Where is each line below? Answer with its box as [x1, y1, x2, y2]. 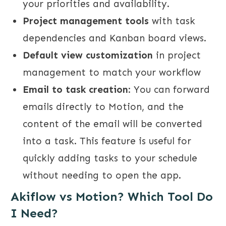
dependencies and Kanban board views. [23, 32, 206, 44]
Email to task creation [23, 84, 128, 96]
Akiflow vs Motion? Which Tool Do [11, 189, 213, 204]
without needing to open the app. [23, 169, 181, 182]
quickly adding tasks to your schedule [23, 152, 197, 164]
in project [153, 49, 201, 62]
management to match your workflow [23, 67, 201, 79]
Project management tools [23, 15, 149, 27]
